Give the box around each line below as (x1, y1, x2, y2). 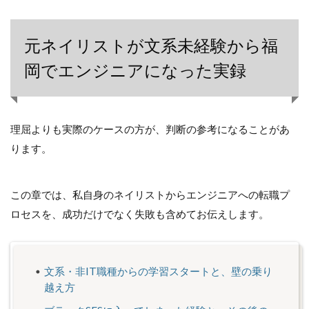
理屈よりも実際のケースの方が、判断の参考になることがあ (10, 123, 290, 136)
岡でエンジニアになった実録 (24, 60, 246, 81)
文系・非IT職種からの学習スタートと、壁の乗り (44, 264, 273, 277)
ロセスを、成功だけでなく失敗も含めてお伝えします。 (10, 207, 269, 220)
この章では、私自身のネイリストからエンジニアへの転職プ (10, 188, 290, 201)
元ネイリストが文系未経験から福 (24, 35, 278, 56)
